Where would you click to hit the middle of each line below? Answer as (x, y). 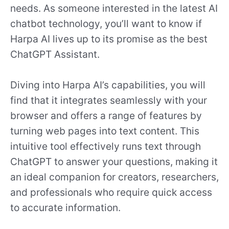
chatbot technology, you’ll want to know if (106, 23)
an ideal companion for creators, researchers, (114, 177)
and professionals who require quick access (111, 192)
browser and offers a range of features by (106, 116)
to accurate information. (65, 208)
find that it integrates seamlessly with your (109, 100)
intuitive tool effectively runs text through (106, 146)
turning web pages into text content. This (105, 131)
